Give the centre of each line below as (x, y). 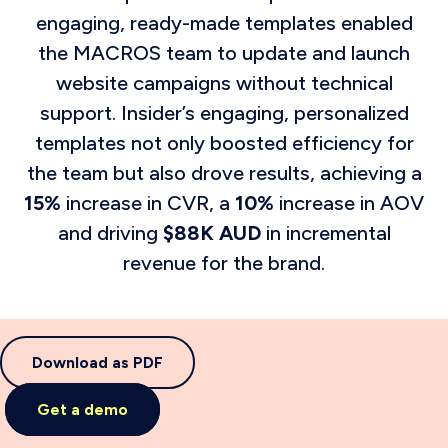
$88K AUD (211, 233)
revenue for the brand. (224, 263)
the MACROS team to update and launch (224, 53)
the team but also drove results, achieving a (224, 173)
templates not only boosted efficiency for (224, 143)
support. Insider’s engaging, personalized (224, 113)
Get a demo (82, 409)
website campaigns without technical (224, 83)
